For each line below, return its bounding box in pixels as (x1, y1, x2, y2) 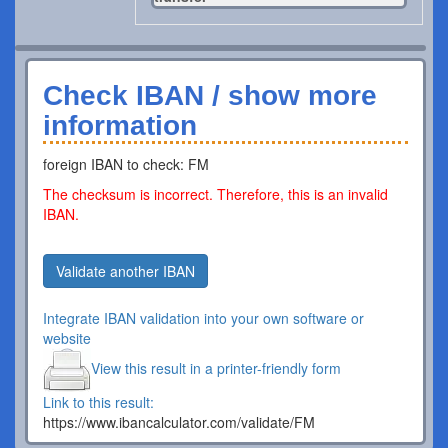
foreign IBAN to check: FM (43, 154, 209, 174)
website (43, 328, 91, 348)
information (43, 110, 197, 141)
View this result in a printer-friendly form (91, 357, 341, 378)
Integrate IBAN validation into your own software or (43, 308, 364, 328)
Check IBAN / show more (43, 80, 377, 111)
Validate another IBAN (56, 261, 195, 281)
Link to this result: (43, 392, 154, 412)
